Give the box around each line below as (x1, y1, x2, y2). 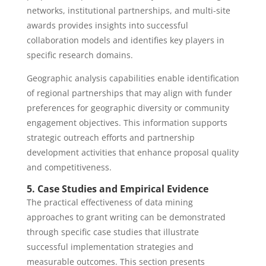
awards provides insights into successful (26, 20, 188, 31)
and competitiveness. (26, 161, 112, 173)
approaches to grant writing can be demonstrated (26, 211, 226, 223)
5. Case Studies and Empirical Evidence (26, 182, 208, 195)
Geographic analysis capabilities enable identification (26, 72, 239, 84)
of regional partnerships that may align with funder (26, 87, 232, 99)
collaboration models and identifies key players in (26, 34, 224, 46)
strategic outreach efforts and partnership (26, 132, 195, 143)
